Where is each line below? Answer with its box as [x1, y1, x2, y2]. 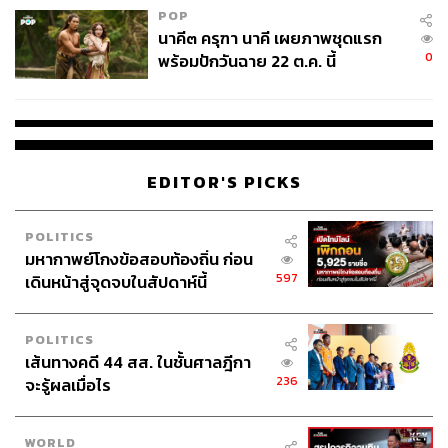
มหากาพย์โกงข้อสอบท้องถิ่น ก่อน [25, 246, 253, 272]
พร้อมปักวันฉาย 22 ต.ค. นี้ [157, 48, 336, 74]
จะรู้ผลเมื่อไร [25, 372, 111, 398]
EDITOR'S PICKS [146, 169, 302, 195]
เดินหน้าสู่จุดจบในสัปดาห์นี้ [25, 269, 207, 295]
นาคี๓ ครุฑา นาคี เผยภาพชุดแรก [157, 25, 382, 51]
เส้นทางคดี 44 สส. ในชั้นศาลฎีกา [25, 349, 251, 375]
